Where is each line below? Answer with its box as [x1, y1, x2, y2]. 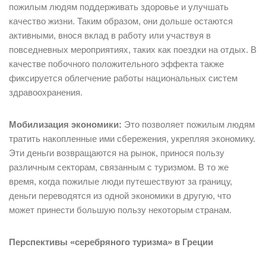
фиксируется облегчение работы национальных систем [9, 73, 237, 84]
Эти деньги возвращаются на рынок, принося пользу [9, 148, 224, 159]
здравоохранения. [9, 87, 83, 98]
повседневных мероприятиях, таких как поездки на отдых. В [9, 45, 256, 55]
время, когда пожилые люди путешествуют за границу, [9, 176, 232, 187]
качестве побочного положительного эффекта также [9, 59, 224, 69]
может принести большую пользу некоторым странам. [9, 205, 232, 216]
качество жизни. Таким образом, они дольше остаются [9, 16, 233, 27]
